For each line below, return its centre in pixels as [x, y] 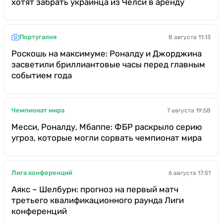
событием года [42, 75]
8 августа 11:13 [190, 37]
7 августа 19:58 [189, 110]
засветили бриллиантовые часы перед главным [108, 64]
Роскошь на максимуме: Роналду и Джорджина [107, 53]
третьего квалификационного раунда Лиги [98, 200]
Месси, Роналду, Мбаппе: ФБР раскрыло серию [107, 127]
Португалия [38, 37]
